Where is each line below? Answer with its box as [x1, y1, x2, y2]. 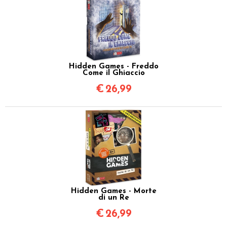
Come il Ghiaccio [82, 69, 145, 77]
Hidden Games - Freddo [68, 62, 159, 70]
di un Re [98, 194, 129, 202]
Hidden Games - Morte [70, 187, 157, 195]
